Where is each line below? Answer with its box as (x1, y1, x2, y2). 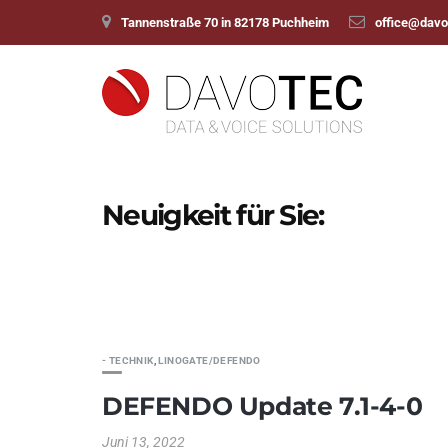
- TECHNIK (102, 355, 154, 366)
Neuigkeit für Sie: (102, 198, 324, 232)
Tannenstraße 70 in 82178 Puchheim (121, 15, 329, 30)
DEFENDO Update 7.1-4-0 (102, 391, 423, 421)
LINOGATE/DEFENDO (158, 355, 261, 366)
